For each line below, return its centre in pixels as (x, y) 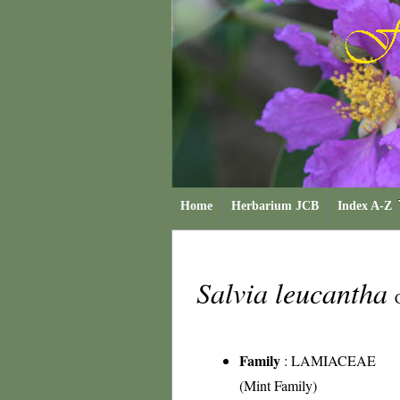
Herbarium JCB (275, 206)
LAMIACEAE (333, 360)
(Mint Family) (278, 385)
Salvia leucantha (296, 292)
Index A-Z (365, 206)
